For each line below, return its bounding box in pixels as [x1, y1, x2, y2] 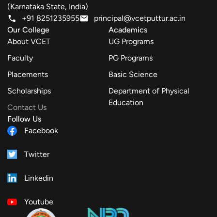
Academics [108, 25, 147, 34]
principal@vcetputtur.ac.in [94, 13, 186, 23]
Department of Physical [108, 86, 189, 95]
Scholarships [7, 86, 51, 95]
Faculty [7, 53, 33, 62]
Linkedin [24, 173, 53, 183]
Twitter [24, 149, 49, 159]
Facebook [24, 125, 58, 135]
